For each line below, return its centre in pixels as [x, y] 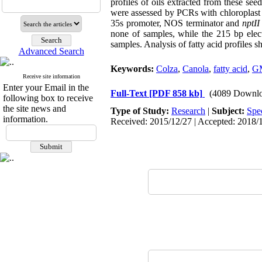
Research [188, 111]
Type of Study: [141, 111]
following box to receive [48, 98]
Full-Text [130, 93]
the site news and [35, 108]
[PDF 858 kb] [176, 93]
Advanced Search [51, 51]
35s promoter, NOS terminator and [176, 23]
